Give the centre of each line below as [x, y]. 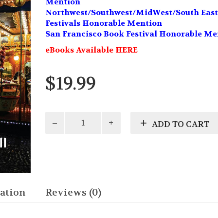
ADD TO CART [180, 124]
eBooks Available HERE [91, 50]
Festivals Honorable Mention [103, 23]
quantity [62, 138]
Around [59, 127]
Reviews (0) [73, 192]
